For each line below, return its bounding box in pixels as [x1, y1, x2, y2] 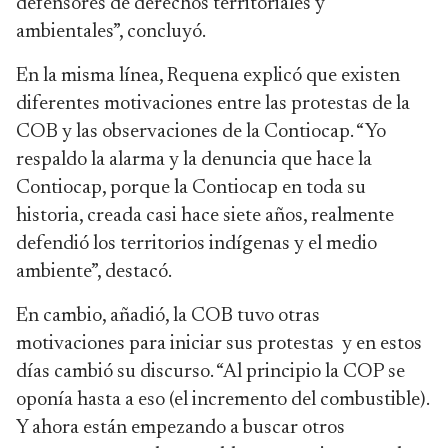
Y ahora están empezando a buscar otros [16, 418, 345, 438]
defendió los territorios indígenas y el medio [16, 234, 377, 254]
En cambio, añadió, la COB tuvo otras [16, 306, 320, 326]
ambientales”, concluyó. [16, 22, 209, 42]
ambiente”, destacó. [16, 262, 175, 282]
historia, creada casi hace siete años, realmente [16, 206, 394, 226]
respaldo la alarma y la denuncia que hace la [16, 150, 372, 170]
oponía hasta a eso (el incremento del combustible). [16, 390, 429, 410]
